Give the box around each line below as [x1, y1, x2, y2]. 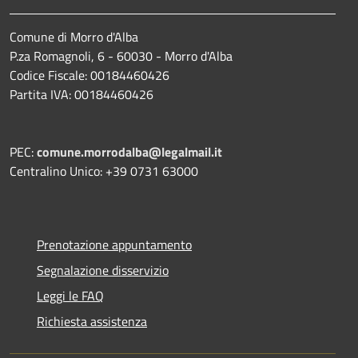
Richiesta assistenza [37, 312, 147, 332]
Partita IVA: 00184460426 [10, 85, 153, 105]
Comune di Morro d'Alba [10, 27, 138, 47]
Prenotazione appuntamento [37, 235, 192, 255]
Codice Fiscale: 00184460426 [10, 66, 169, 86]
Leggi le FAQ [37, 286, 104, 306]
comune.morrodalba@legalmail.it [37, 142, 222, 162]
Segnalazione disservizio [37, 261, 169, 280]
